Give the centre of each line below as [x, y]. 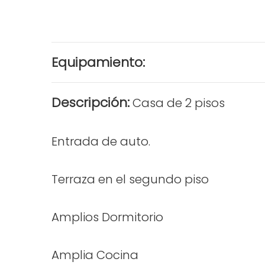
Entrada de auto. [101, 141]
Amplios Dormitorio [107, 217]
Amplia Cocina [95, 255]
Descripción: [91, 103]
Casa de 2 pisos [177, 103]
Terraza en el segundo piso [130, 179]
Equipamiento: [98, 62]
